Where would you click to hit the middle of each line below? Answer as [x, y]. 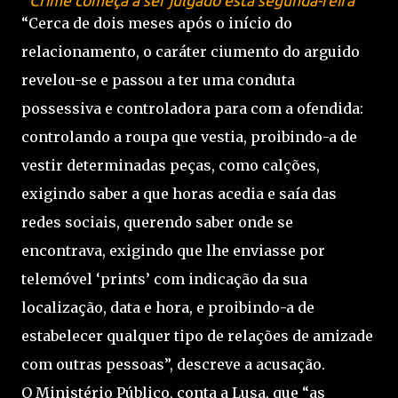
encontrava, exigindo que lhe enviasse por [173, 251]
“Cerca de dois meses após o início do [157, 23]
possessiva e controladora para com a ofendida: [192, 108]
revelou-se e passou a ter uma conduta [158, 80]
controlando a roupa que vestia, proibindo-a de [189, 137]
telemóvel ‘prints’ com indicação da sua [164, 279]
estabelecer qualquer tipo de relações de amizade [197, 336]
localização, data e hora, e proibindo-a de [168, 307]
